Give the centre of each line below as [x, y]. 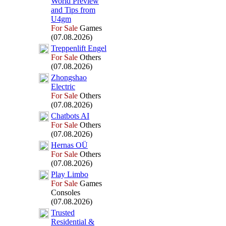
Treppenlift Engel [79, 48]
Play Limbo [70, 174]
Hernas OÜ [69, 145]
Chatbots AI [70, 116]
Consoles [66, 192]
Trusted [63, 213]
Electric [63, 87]
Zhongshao [69, 77]
